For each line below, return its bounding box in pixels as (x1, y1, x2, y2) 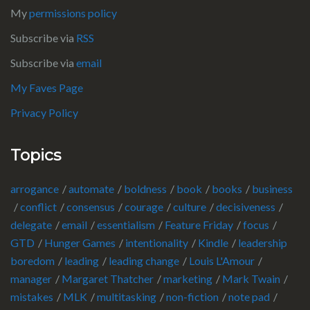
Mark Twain (222, 272, 280, 286)
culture (173, 200, 206, 214)
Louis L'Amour (189, 254, 255, 268)
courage (125, 200, 163, 214)
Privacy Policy (10, 106, 78, 120)
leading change (109, 254, 179, 268)
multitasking (97, 290, 156, 304)
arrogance (10, 182, 59, 196)
